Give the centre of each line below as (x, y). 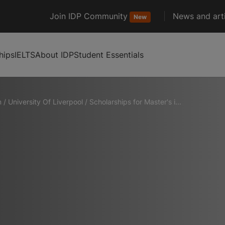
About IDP (54, 54)
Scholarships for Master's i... (135, 101)
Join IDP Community (89, 16)
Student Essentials (109, 54)
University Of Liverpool (45, 101)
